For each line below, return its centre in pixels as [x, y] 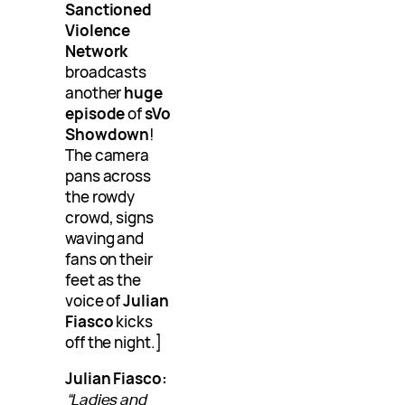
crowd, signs [109, 218]
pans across [108, 176]
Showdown [108, 135]
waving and [105, 239]
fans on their [109, 259]
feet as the [104, 280]
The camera [108, 155]
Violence [98, 31]
